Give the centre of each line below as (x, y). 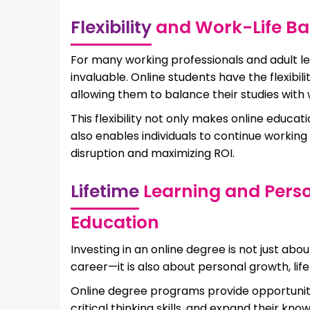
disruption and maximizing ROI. (153, 153)
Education (115, 222)
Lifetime (105, 191)
